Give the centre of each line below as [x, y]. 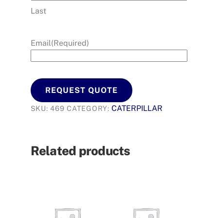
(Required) [70, 43]
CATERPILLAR [137, 109]
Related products [80, 151]
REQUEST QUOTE [82, 91]
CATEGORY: [89, 109]
